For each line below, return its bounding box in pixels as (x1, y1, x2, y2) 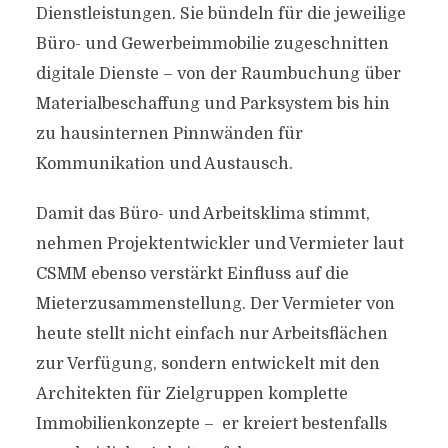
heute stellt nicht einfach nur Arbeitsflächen (35, 325, 388, 343)
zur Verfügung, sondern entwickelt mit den (35, 355, 380, 373)
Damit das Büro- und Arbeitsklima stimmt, (35, 205, 370, 223)
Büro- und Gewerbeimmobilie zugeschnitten (35, 35, 389, 53)
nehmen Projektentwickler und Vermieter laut (35, 235, 404, 253)
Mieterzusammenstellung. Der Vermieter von (35, 295, 395, 313)
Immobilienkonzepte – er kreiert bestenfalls (35, 415, 387, 433)
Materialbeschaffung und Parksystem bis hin (35, 95, 390, 113)
